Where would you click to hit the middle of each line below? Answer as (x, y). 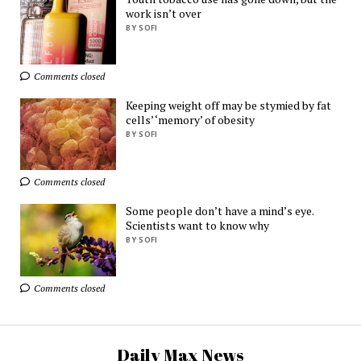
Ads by (88, 35)
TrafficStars (126, 35)
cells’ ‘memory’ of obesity (191, 119)
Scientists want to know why (198, 226)
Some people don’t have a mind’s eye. (220, 211)
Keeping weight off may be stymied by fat (229, 105)
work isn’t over (164, 13)
